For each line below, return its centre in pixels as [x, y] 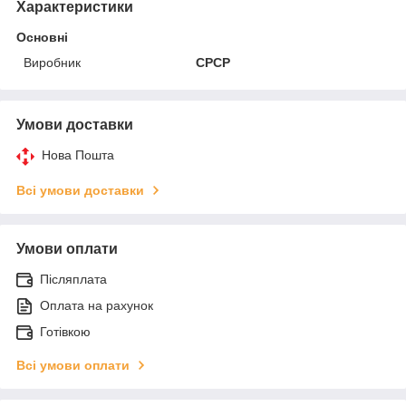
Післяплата [73, 279]
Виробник [52, 62]
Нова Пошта [78, 155]
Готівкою [65, 331]
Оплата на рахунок [97, 305]
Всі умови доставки [80, 190]
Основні [42, 37]
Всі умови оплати [73, 365]
